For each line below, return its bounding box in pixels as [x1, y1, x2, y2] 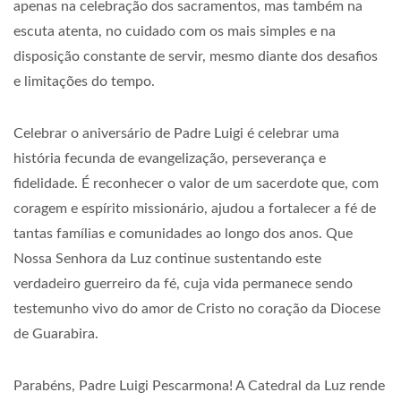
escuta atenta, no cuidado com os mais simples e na [13, 24, 336, 38]
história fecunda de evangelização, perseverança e [13, 151, 326, 166]
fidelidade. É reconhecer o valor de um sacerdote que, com [13, 176, 379, 191]
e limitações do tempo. [13, 74, 155, 89]
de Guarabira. [13, 327, 98, 341]
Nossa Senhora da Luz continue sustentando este [13, 252, 321, 266]
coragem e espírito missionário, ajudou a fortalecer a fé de [13, 201, 376, 216]
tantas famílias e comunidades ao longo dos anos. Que [13, 226, 353, 241]
